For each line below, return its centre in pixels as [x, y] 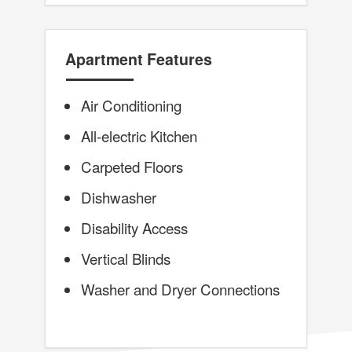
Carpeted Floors [132, 167]
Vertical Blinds [125, 258]
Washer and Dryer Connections [180, 289]
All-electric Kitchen [139, 136]
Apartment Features [138, 59]
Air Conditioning [131, 105]
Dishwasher [118, 197]
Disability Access [134, 228]
